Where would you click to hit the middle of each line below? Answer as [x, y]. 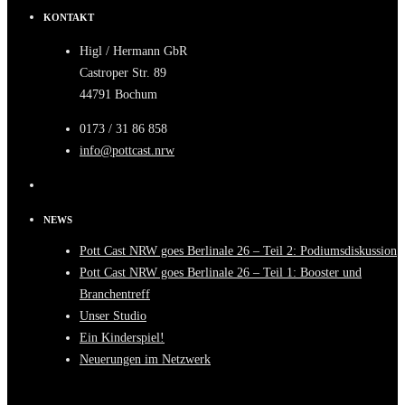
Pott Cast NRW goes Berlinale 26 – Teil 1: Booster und [221, 272]
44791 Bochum [118, 94]
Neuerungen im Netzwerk [145, 359]
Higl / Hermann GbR [133, 51]
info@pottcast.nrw [127, 150]
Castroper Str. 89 [123, 72]
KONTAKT [69, 17]
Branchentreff [115, 294]
